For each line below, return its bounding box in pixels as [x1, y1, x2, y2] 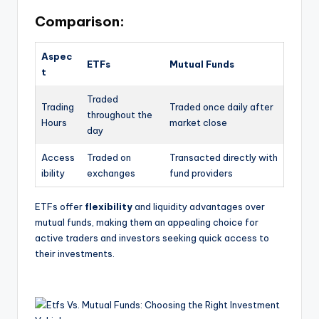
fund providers [169, 167, 233, 179]
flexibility [85, 201, 132, 213]
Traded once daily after [169, 101, 273, 113]
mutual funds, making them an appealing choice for [35, 216, 258, 229]
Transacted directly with [169, 152, 278, 164]
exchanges [87, 167, 135, 179]
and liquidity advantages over [132, 201, 265, 213]
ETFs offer [35, 201, 85, 213]
